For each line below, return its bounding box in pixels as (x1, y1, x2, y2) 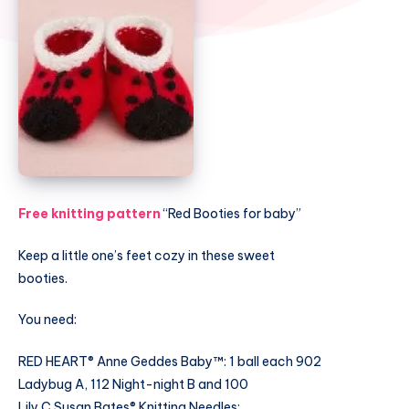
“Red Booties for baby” (161, 204, 301, 222)
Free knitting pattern (18, 204, 161, 222)
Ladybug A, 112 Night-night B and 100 (18, 376, 248, 393)
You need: (18, 311, 77, 329)
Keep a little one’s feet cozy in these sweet (18, 246, 275, 264)
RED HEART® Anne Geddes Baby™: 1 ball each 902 (18, 353, 321, 371)
